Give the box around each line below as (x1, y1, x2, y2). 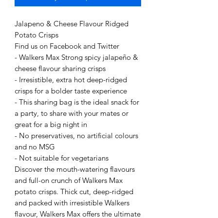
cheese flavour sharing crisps (15, 64, 106, 73)
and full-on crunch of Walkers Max (15, 176, 123, 185)
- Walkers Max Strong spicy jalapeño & (15, 53, 138, 62)
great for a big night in (15, 120, 87, 129)
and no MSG (15, 142, 55, 152)
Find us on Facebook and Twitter (15, 41, 119, 51)
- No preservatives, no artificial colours (15, 131, 138, 141)
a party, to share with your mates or (15, 109, 128, 118)
